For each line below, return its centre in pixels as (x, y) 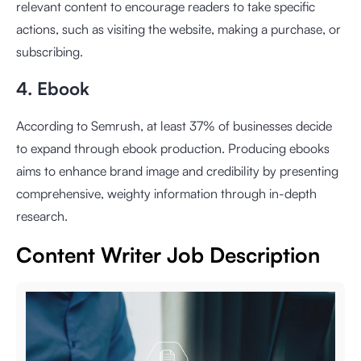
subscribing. (50, 51)
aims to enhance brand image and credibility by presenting (177, 170)
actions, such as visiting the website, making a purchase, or (178, 29)
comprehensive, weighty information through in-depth (166, 193)
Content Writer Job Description (168, 254)
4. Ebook (53, 88)
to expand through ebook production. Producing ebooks (173, 148)
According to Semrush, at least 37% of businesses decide (174, 125)
